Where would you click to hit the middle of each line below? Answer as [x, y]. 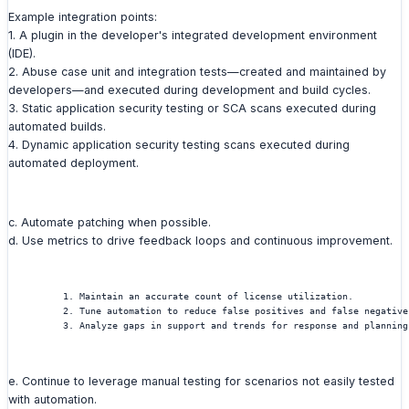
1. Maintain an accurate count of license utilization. [181, 296]
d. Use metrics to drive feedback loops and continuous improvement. [200, 241]
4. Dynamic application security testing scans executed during [179, 145]
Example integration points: [83, 17]
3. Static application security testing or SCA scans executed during [192, 109]
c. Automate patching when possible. [110, 223]
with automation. [52, 399]
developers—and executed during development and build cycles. [189, 90]
